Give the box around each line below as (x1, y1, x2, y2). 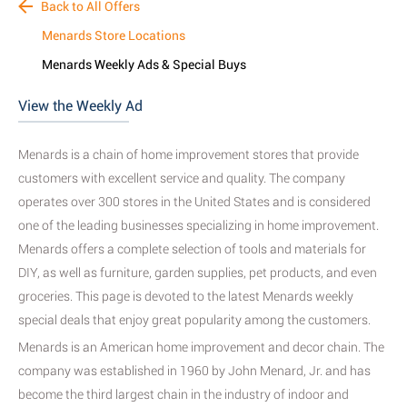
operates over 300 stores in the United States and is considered (18, 194, 371, 210)
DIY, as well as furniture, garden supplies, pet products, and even (18, 265, 377, 281)
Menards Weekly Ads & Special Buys (42, 57, 246, 73)
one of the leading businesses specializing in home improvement (18, 218, 376, 233)
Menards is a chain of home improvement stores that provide (18, 147, 359, 163)
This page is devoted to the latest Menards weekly (73, 289, 353, 304)
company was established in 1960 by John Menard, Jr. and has (18, 363, 371, 379)
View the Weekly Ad (18, 97, 143, 115)
